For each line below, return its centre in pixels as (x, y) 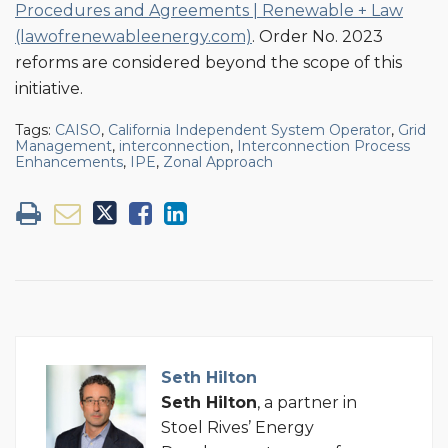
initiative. (51, 88)
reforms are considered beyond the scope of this (208, 62)
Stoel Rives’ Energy (237, 427)
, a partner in (307, 402)
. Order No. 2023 (317, 36)
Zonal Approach (218, 161)
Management (63, 145)
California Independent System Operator (249, 129)
